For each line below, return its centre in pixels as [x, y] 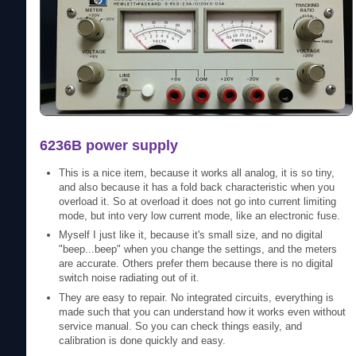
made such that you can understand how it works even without [203, 311]
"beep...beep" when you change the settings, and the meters [198, 250]
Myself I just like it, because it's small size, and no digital [191, 235]
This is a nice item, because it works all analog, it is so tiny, [197, 172]
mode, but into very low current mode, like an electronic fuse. [200, 215]
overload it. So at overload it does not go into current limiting [198, 201]
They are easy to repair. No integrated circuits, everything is [197, 297]
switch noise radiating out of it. [130, 278]
